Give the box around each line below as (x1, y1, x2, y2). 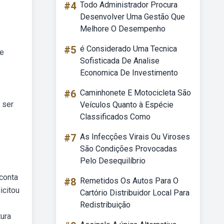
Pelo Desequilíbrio (80, 156, 145, 165)
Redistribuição (80, 200, 130, 209)
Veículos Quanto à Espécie (80, 100, 173, 109)
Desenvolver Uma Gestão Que (80, 12, 185, 21)
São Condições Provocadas (80, 144, 177, 153)
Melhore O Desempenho (80, 24, 165, 33)
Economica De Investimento (80, 68, 178, 77)
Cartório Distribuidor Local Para (80, 188, 189, 197)
